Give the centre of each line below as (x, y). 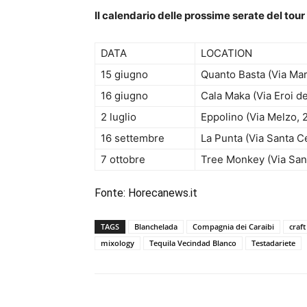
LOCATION (226, 53)
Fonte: (110, 193)
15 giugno (124, 74)
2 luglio (119, 117)
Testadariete (273, 243)
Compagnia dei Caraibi (233, 226)
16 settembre (133, 138)
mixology (118, 243)
